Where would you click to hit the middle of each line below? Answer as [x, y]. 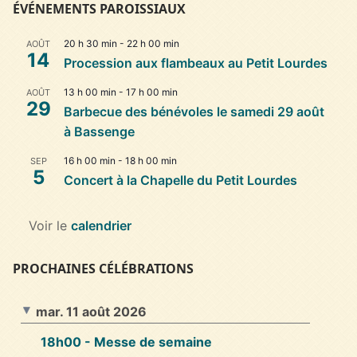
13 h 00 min [90, 92]
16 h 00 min [90, 160]
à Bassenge [99, 131]
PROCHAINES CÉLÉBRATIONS [103, 268]
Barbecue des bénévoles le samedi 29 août [194, 111]
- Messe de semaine [147, 341]
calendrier [101, 225]
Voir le [50, 225]
